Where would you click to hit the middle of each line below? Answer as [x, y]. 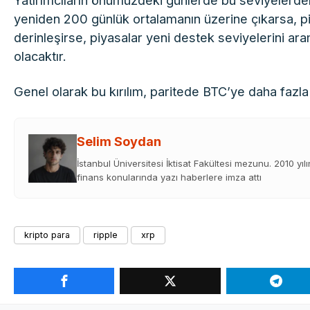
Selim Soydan [119, 142]
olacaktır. [40, 56]
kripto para [47, 235]
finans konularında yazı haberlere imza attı [170, 177]
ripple [106, 235]
